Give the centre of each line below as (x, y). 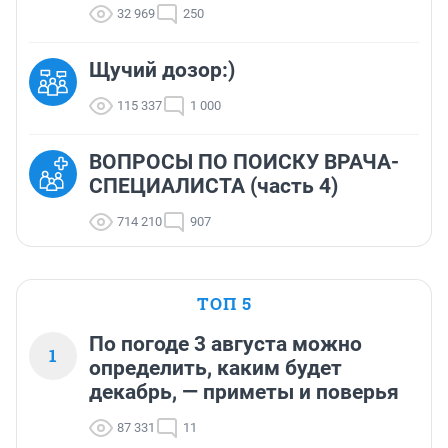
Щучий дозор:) (162, 70)
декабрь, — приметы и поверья (244, 392)
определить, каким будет (215, 368)
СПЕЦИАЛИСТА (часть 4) (213, 186)
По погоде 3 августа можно (225, 344)
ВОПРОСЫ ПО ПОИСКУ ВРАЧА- (244, 162)
